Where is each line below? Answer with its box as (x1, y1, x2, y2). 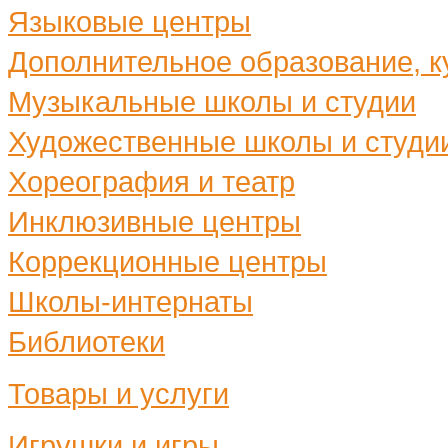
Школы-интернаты (8, 285, 253, 318)
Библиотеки (8, 325, 165, 358)
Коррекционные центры (8, 245, 327, 278)
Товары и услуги (8, 377, 229, 410)
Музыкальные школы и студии (8, 85, 416, 118)
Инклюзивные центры (8, 205, 301, 238)
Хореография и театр (8, 165, 295, 198)
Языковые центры (8, 5, 251, 38)
